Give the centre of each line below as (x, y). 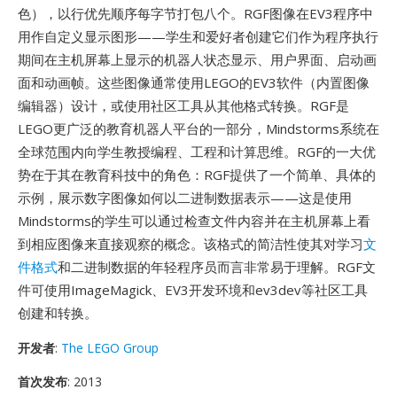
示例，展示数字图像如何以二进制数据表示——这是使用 (185, 198)
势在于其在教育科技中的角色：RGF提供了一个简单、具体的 (197, 175)
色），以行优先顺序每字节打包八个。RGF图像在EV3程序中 (195, 13)
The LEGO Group (110, 348)
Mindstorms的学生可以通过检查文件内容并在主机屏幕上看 (194, 221)
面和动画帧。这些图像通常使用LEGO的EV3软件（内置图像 (194, 82)
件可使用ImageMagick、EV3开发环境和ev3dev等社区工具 (193, 290)
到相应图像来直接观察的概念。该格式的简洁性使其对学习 (191, 244)
